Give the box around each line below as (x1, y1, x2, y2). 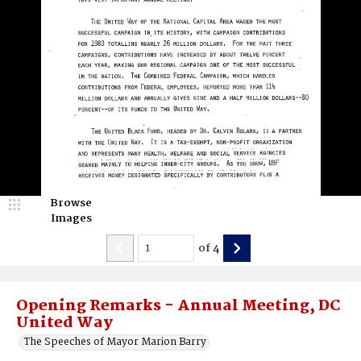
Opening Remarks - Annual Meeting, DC (16, 294, 341, 318)
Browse (50, 194, 92, 212)
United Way (16, 311, 113, 335)
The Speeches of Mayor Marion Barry (24, 334, 206, 351)
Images (50, 210, 92, 227)
